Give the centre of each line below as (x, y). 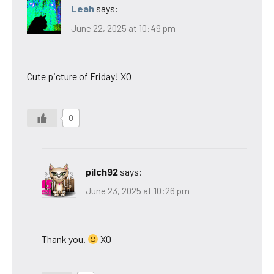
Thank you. (65, 239)
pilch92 (102, 171)
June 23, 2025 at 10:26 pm (138, 191)
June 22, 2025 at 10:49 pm (123, 28)
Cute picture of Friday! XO (79, 76)
